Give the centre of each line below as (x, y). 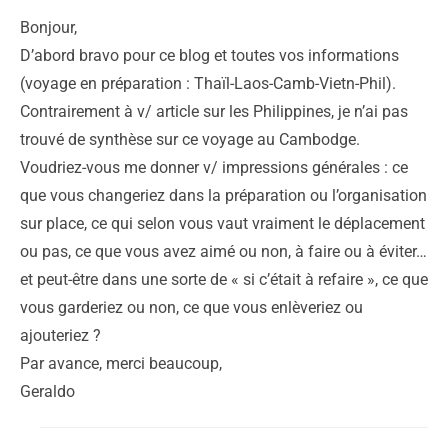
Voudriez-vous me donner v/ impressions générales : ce (214, 167)
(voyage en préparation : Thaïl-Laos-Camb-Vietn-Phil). (208, 83)
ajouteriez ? (60, 335)
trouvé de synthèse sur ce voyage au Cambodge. (190, 139)
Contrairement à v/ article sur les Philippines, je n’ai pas (214, 111)
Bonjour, (48, 27)
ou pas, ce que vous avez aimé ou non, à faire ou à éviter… (223, 251)
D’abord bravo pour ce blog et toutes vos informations (209, 55)
